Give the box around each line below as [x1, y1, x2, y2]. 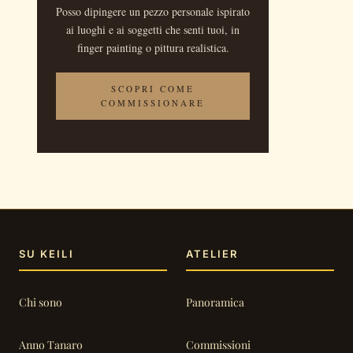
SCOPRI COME [111, 82, 195, 95]
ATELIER [186, 247, 239, 260]
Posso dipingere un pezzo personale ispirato [56, 3, 250, 19]
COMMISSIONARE [101, 96, 205, 109]
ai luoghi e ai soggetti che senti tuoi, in [66, 21, 240, 37]
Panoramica [186, 295, 244, 310]
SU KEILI [19, 247, 74, 260]
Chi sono [19, 295, 62, 310]
